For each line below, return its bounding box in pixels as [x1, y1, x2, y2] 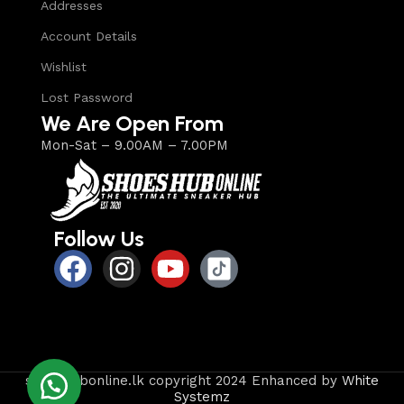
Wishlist [41, 60, 87, 75]
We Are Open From [41, 110, 224, 137]
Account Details [41, 29, 137, 44]
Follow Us [54, 225, 144, 252]
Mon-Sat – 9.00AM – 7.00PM [41, 137, 228, 154]
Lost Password [41, 90, 133, 106]
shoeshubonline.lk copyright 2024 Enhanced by [25, 372, 342, 390]
